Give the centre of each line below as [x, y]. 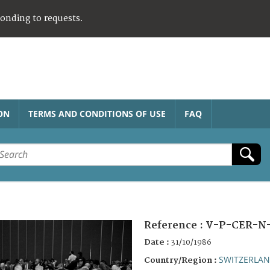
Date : [158, 242]
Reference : [175, 225]
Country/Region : [181, 260]
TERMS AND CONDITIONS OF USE [97, 113]
